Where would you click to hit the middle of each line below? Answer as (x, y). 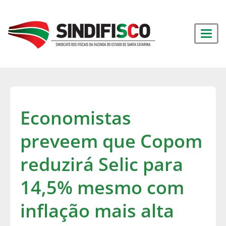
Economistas (76, 118)
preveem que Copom (111, 141)
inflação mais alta (97, 211)
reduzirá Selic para (102, 164)
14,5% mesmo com (102, 187)
